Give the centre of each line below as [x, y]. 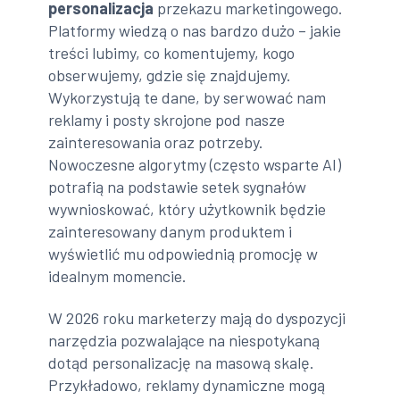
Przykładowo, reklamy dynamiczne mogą [187, 385]
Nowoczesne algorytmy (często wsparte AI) [195, 164]
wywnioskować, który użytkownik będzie [187, 208]
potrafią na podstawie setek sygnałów [178, 186]
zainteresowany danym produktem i [171, 231]
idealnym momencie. [118, 275]
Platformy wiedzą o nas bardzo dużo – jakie [195, 30]
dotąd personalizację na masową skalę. [182, 363]
